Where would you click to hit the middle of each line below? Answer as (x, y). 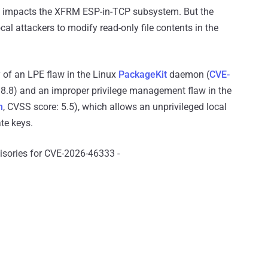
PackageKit (143, 75)
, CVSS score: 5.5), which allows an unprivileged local (115, 107)
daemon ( (188, 75)
